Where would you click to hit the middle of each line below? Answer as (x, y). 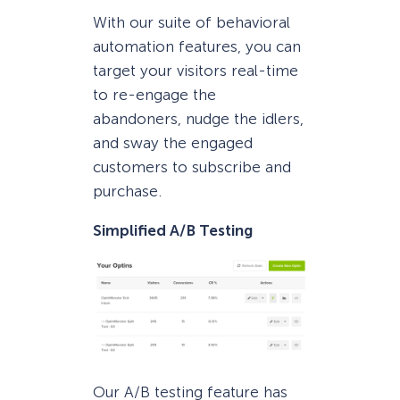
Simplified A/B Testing (173, 230)
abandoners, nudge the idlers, (198, 118)
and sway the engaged (173, 142)
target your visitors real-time (196, 70)
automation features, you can (197, 46)
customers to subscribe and (192, 167)
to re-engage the (154, 94)
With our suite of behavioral (192, 22)
